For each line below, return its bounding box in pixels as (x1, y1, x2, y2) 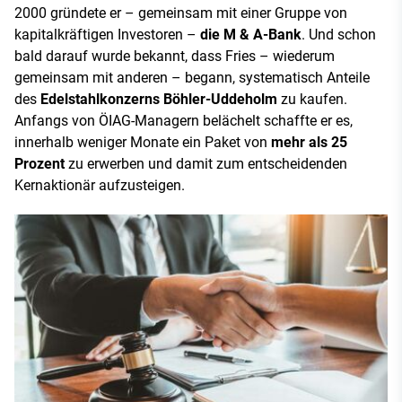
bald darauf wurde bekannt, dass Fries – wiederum (14, 48, 335, 66)
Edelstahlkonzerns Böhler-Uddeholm (40, 91, 277, 109)
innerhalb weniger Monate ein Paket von (14, 134, 271, 152)
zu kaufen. (277, 91, 347, 109)
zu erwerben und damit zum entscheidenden (68, 155, 347, 173)
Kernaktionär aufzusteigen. (14, 177, 185, 195)
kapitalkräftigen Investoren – (14, 26, 200, 44)
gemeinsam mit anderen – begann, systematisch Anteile (14, 69, 370, 87)
